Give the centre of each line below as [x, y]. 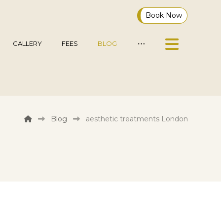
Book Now [164, 15]
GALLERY [28, 43]
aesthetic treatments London [137, 119]
